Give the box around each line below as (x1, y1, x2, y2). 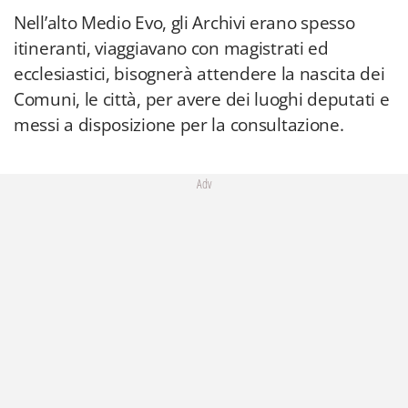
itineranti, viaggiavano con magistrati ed (14, 36, 329, 60)
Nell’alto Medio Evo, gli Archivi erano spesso (14, 11, 355, 35)
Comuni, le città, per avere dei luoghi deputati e (14, 87, 390, 111)
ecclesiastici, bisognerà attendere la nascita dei (14, 62, 385, 86)
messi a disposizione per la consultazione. (14, 113, 344, 137)
